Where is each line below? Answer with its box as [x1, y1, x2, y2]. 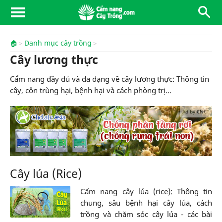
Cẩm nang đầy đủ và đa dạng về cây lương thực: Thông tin [10, 74, 209, 84]
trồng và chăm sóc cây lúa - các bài [80, 209, 212, 219]
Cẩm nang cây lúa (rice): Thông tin [80, 186, 212, 196]
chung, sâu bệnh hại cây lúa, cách [80, 197, 212, 208]
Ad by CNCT [182, 108, 210, 115]
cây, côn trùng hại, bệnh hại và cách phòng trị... [10, 85, 171, 95]
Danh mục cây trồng [24, 39, 92, 48]
